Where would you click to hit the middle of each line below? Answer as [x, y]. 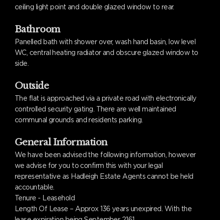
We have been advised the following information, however [105, 155]
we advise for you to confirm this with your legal [89, 165]
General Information [61, 142]
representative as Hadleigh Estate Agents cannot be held [104, 176]
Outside [32, 86]
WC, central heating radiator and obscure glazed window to [107, 53]
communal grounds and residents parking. [79, 120]
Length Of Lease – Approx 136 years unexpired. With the [103, 209]
